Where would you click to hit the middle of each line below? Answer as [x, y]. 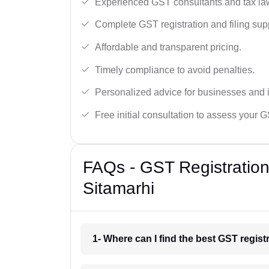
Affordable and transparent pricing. [168, 47]
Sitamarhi [119, 188]
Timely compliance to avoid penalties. [175, 70]
